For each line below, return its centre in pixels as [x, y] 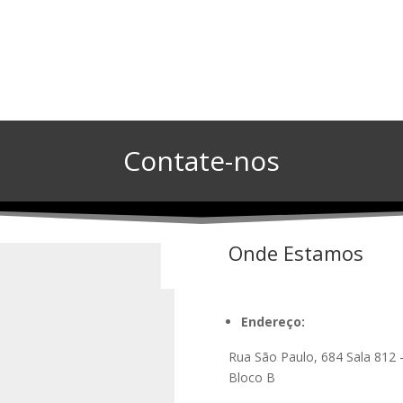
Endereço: [273, 322]
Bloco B [251, 377]
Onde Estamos [296, 253]
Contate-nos [201, 161]
